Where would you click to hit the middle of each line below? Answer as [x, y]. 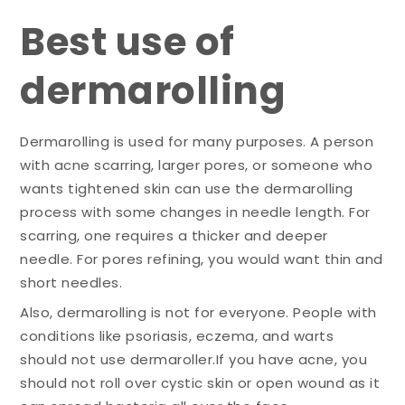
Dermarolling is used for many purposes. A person [197, 141]
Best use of [127, 42]
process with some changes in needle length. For [195, 212]
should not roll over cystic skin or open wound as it [200, 383]
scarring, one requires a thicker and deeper [174, 235]
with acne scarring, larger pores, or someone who [197, 165]
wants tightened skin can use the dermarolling [187, 188]
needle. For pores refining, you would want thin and [202, 259]
